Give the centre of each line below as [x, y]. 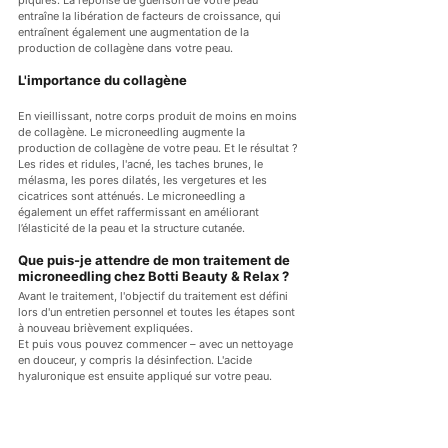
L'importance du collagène [102, 80]
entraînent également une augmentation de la [135, 32]
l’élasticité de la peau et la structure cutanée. [131, 228]
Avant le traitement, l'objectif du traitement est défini [154, 296]
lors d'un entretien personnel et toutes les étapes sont [158, 312]
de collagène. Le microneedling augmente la [133, 132]
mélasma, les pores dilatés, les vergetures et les [144, 180]
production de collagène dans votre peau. [125, 48]
